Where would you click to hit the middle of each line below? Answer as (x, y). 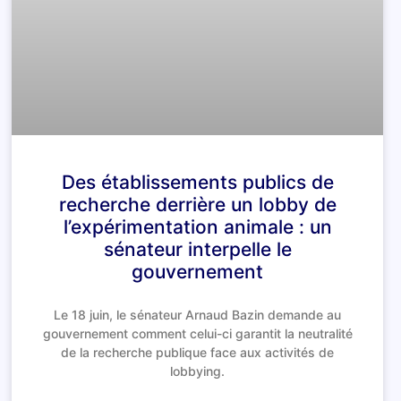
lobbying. (198, 371)
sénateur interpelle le (197, 250)
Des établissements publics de (197, 183)
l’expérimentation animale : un (197, 227)
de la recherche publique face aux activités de (198, 353)
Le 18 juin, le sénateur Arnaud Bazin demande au (198, 315)
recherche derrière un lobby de (197, 205)
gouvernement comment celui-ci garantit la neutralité (197, 334)
